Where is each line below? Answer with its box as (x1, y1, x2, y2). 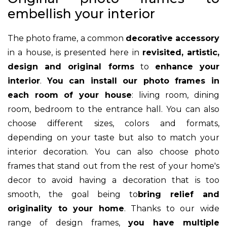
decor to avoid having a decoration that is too (8, 175, 219, 185)
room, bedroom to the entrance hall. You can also (8, 104, 219, 114)
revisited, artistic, (142, 47, 219, 57)
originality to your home (8, 203, 124, 213)
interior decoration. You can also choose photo (8, 146, 219, 157)
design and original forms (8, 61, 134, 71)
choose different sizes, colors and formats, (8, 118, 219, 128)
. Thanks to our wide (124, 203, 220, 213)
